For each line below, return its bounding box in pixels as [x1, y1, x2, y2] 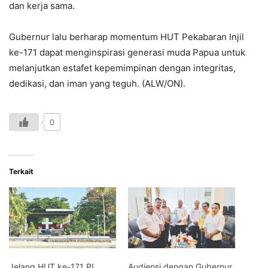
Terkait [9, 167, 33, 176]
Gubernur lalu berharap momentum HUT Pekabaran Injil [9, 31, 244, 43]
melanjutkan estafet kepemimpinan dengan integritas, [9, 62, 236, 74]
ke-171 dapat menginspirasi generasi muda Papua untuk [9, 47, 245, 59]
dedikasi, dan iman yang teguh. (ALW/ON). [9, 78, 185, 90]
